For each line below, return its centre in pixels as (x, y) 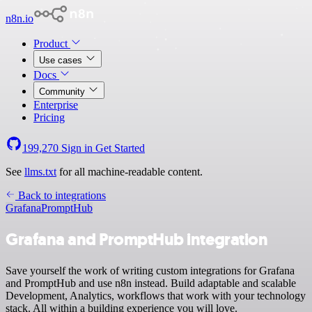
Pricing (49, 117)
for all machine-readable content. (130, 172)
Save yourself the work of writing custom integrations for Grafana (150, 270)
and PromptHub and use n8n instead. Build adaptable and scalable (151, 283)
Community (63, 92)
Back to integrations (61, 195)
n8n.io (19, 18)
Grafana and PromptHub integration (137, 239)
